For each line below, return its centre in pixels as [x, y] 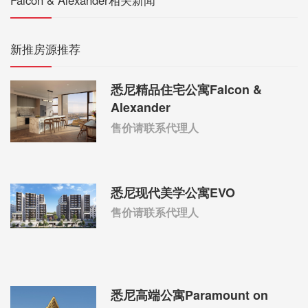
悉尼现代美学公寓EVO [173, 192]
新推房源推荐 [45, 49]
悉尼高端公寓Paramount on [190, 295]
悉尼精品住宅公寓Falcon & [187, 90]
